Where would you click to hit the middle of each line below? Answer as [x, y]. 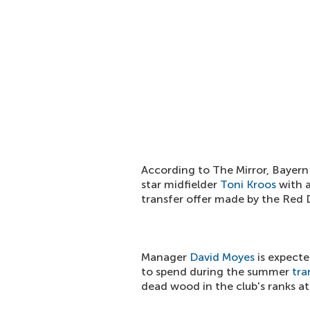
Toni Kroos [248, 184]
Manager [165, 257]
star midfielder [181, 184]
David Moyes [222, 257]
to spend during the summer [217, 272]
